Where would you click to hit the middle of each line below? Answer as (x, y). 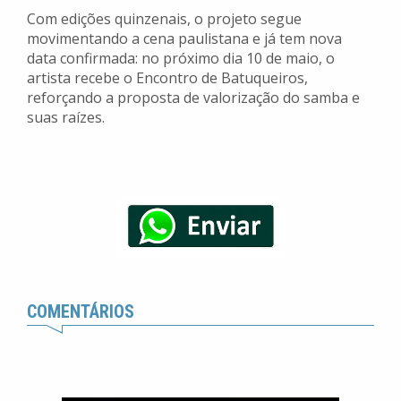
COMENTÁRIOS (81, 312)
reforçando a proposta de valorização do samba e (193, 98)
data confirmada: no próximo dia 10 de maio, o (181, 59)
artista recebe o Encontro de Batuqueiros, (167, 78)
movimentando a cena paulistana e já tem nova (184, 39)
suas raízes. (66, 118)
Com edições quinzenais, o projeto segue (164, 19)
